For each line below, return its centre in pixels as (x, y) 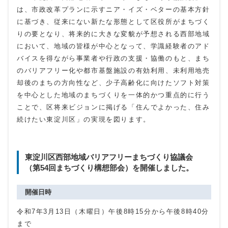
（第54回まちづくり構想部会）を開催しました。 (109, 168)
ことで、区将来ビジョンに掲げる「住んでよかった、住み (113, 107)
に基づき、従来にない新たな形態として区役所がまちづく (113, 22)
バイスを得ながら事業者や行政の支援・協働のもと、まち (113, 58)
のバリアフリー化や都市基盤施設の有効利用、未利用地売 (113, 70)
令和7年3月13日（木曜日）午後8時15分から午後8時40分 (113, 211)
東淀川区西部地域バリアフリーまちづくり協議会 (109, 157)
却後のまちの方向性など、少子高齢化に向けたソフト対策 (113, 83)
